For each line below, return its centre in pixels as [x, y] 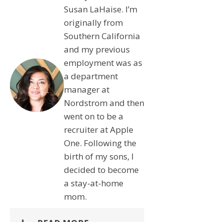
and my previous [97, 49]
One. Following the [100, 143]
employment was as [103, 62]
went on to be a [93, 116]
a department [91, 76]
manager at [86, 89]
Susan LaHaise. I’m [100, 9]
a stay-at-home [93, 183]
